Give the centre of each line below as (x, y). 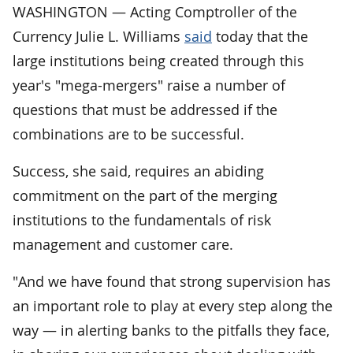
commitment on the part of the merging (145, 195)
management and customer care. (123, 244)
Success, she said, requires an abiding (138, 171)
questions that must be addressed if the (145, 109)
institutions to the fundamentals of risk (142, 219)
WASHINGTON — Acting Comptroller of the (155, 11)
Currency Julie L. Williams (98, 36)
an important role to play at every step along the (173, 305)
